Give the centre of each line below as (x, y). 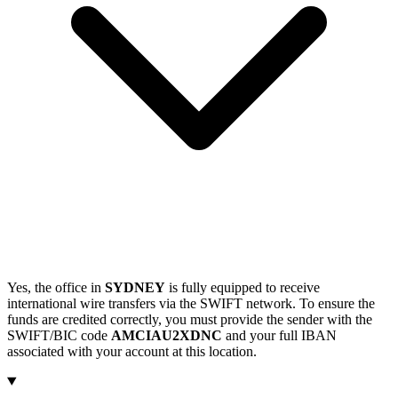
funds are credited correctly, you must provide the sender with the (190, 319)
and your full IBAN (279, 335)
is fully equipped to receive (243, 287)
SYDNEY (135, 287)
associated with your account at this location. (132, 351)
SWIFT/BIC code (59, 335)
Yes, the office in (56, 287)
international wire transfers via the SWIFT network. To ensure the (191, 303)
